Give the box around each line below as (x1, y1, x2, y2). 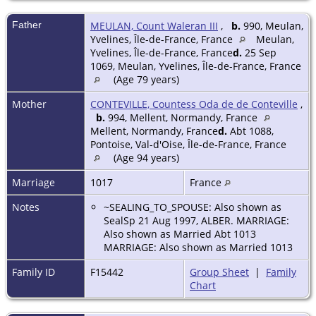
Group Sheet (190, 265, 249, 279)
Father (12, 19, 42, 31)
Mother (12, 97, 47, 111)
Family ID (12, 265, 55, 279)
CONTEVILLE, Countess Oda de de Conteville (90, 97, 298, 111)
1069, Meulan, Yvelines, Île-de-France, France (90, 59, 301, 73)
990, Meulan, (241, 19, 303, 33)
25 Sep (242, 46, 276, 60)
